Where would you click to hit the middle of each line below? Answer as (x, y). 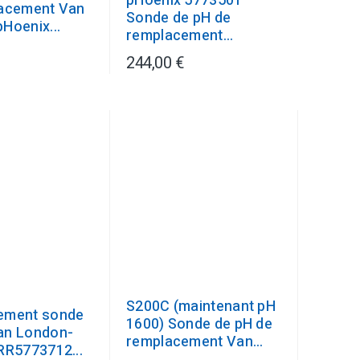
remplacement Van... (195, 342)
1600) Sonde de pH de (200, 324)
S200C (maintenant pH (201, 307)
